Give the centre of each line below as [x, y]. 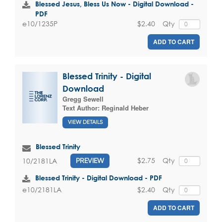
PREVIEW [90, 161]
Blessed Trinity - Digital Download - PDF [99, 178]
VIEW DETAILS [85, 122]
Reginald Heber [125, 108]
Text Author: [82, 108]
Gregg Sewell [83, 99]
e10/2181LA [42, 190]
